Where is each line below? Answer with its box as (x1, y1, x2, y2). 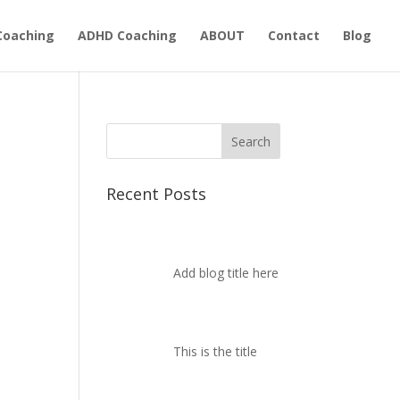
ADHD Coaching (78, 27, 177, 44)
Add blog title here (173, 264, 279, 281)
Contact (268, 27, 320, 44)
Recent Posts (106, 183, 207, 204)
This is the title (173, 343, 258, 360)
